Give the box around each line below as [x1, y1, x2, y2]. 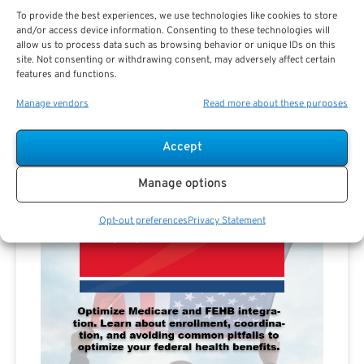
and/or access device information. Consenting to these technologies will [16, 24, 330, 37]
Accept [162, 139, 202, 155]
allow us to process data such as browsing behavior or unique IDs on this [16, 38, 336, 51]
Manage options [137, 175, 227, 192]
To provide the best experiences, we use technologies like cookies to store [16, 9, 337, 22]
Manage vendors [16, 97, 89, 110]
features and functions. [16, 67, 117, 80]
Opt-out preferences [98, 214, 188, 227]
